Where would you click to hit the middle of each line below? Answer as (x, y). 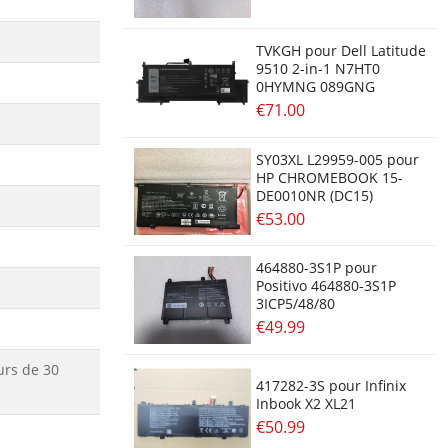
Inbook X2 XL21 (305, 404)
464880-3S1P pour (316, 268)
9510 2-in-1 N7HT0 (317, 69)
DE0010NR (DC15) (314, 195)
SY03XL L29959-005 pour (337, 159)
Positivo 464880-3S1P (325, 286)
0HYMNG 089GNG (315, 87)
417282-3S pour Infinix (330, 386)
